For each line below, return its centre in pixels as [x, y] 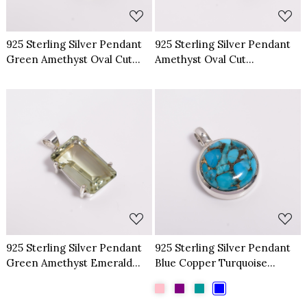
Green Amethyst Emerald [70, 262]
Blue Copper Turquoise [211, 262]
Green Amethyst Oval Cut [70, 60]
